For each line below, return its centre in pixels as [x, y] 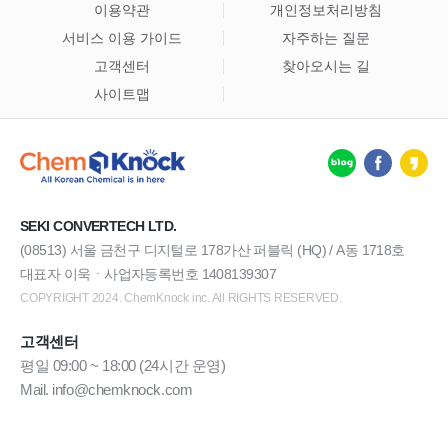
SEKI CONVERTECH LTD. [98, 226]
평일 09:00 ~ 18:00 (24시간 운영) [123, 365]
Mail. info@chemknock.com [106, 389]
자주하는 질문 [326, 38]
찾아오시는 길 [326, 66]
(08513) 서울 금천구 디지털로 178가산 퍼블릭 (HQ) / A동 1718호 [212, 250]
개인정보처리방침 [326, 10]
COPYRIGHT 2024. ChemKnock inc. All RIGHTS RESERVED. [181, 298]
